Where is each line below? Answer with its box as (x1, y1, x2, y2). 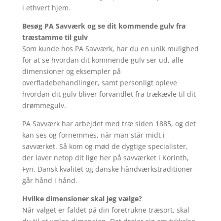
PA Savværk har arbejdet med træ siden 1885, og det (22, 119, 196, 128)
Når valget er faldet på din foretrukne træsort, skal (22, 205, 189, 215)
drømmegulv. (22, 101, 66, 110)
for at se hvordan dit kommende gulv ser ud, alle (22, 55, 184, 65)
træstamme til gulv (22, 33, 88, 42)
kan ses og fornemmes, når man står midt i (22, 130, 165, 140)
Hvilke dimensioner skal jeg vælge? (22, 194, 142, 203)
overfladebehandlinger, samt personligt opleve (22, 78, 177, 87)
